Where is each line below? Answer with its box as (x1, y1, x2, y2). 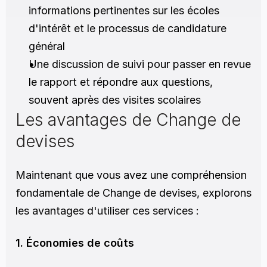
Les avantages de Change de (15, 110, 241, 130)
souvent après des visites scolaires (29, 94, 201, 106)
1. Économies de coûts (15, 237, 134, 249)
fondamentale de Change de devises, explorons (15, 187, 252, 199)
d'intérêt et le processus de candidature (29, 22, 226, 35)
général (29, 40, 65, 52)
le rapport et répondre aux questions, (29, 76, 213, 88)
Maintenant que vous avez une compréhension (15, 169, 247, 181)
